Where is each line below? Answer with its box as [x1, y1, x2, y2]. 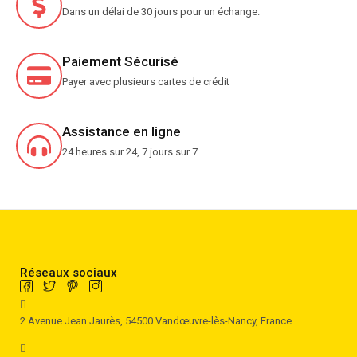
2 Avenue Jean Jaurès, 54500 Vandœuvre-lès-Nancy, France [20, 314, 292, 327]
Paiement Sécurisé [62, 53, 178, 69]
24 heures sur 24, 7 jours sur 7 [62, 145, 198, 158]
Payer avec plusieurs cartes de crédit [62, 75, 229, 88]
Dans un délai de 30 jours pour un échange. [62, 5, 260, 18]
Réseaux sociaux [20, 265, 117, 280]
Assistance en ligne [62, 123, 181, 139]
